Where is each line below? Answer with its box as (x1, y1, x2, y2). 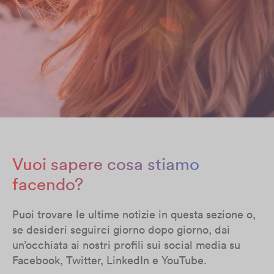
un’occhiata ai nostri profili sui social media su (12, 238, 240, 252)
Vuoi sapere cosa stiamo (12, 153, 199, 175)
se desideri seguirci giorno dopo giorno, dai (12, 223, 230, 237)
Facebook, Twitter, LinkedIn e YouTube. (12, 253, 207, 267)
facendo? (12, 173, 83, 195)
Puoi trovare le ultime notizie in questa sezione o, (12, 207, 256, 221)
